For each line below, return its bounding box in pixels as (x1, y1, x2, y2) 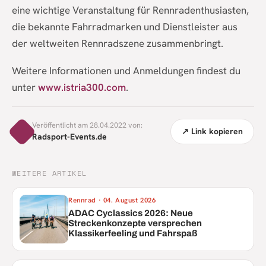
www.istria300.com (38, 81, 126, 94)
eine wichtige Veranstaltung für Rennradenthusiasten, (12, 4, 249, 17)
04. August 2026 (103, 195, 156, 205)
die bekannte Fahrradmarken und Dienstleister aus (12, 20, 237, 34)
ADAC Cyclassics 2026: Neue (68, 208, 193, 218)
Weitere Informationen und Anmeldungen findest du (12, 64, 240, 78)
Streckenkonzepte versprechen (68, 218, 202, 229)
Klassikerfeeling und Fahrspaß (68, 229, 198, 239)
